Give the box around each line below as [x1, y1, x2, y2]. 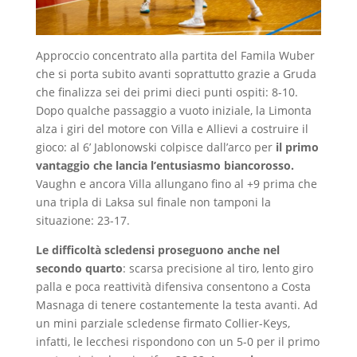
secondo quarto [35, 260, 123, 276]
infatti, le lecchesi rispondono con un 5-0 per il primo [35, 333, 320, 349]
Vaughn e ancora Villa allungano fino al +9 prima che [35, 175, 317, 191]
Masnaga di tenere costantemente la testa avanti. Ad [35, 296, 318, 312]
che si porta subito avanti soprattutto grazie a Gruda [35, 65, 316, 81]
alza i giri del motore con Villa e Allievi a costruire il [35, 120, 308, 136]
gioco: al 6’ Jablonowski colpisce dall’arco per [35, 139, 276, 155]
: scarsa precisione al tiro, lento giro [122, 260, 313, 276]
